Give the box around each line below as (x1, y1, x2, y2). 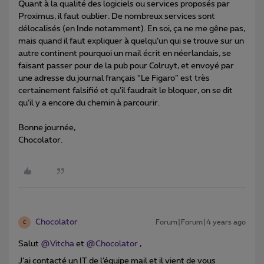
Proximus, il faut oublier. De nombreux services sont (18, 12, 215, 21)
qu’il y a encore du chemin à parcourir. (18, 99, 160, 108)
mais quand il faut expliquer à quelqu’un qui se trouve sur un (18, 37, 244, 46)
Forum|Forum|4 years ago (156, 219, 246, 226)
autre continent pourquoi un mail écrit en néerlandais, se (18, 49, 231, 58)
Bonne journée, (18, 124, 75, 133)
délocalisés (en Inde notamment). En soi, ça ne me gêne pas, (18, 25, 245, 34)
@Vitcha (41, 240, 74, 249)
